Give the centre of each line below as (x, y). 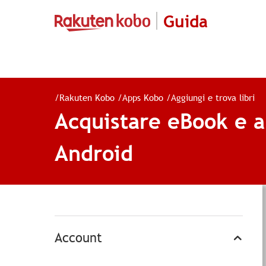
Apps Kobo (143, 97)
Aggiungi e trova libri (213, 97)
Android (94, 153)
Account (78, 238)
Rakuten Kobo (87, 97)
